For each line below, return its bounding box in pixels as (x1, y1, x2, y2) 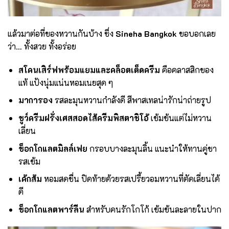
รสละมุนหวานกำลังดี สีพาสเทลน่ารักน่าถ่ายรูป (52, 95, 211, 106)
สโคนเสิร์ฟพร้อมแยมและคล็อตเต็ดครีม (18, 64, 160, 75)
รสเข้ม (18, 155, 40, 167)
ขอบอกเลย (177, 28, 216, 39)
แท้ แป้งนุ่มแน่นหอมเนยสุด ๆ (18, 77, 113, 88)
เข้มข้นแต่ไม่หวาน (148, 112, 212, 124)
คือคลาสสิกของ (159, 64, 214, 75)
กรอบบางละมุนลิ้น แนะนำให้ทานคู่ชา (87, 143, 217, 154)
